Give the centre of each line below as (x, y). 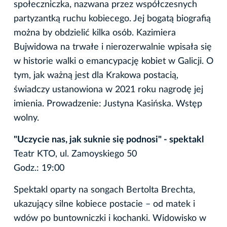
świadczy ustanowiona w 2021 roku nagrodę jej (108, 89)
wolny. (26, 118)
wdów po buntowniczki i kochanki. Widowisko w (110, 218)
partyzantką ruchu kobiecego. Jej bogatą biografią (112, 18)
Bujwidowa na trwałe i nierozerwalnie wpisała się (113, 47)
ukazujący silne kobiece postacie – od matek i (104, 204)
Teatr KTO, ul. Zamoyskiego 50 (75, 154)
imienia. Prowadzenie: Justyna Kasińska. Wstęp (108, 104)
